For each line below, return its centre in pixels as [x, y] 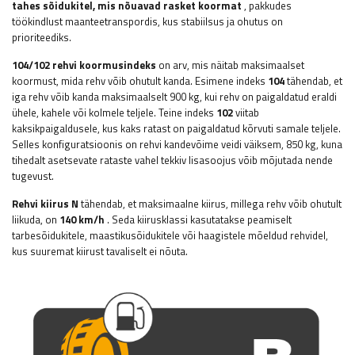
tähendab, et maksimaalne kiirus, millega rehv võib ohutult [210, 204]
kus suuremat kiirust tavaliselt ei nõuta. [100, 252]
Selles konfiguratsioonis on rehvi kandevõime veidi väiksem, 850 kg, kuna [177, 145]
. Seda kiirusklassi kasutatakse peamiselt [198, 220]
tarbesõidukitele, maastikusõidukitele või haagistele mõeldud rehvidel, [170, 236]
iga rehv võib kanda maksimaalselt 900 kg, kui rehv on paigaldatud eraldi [174, 97]
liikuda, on [36, 220]
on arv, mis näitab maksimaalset [230, 65]
